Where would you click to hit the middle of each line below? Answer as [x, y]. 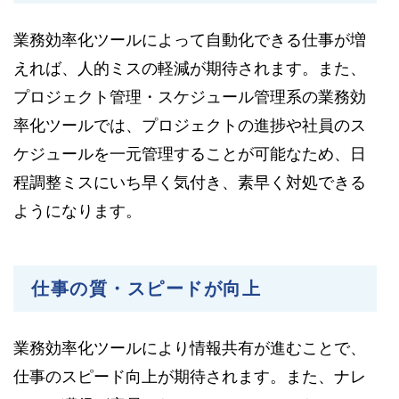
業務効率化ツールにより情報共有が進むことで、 [190, 348]
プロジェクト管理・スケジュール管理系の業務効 [190, 97]
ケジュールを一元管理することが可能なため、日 [190, 154]
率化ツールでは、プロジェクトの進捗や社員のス [190, 125]
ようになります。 [77, 211]
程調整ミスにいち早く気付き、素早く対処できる [190, 182]
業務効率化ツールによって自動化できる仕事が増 [190, 40]
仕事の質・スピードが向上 [146, 288]
